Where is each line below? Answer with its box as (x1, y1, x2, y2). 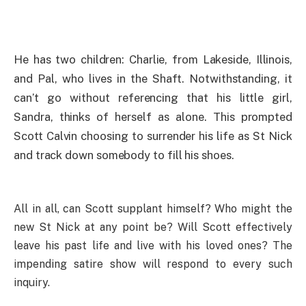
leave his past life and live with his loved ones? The (14, 239, 292, 253)
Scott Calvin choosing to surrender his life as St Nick (14, 128, 292, 143)
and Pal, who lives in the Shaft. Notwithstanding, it (14, 71, 292, 85)
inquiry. (14, 276, 50, 290)
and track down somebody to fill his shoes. (14, 148, 234, 162)
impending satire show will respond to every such (14, 258, 292, 271)
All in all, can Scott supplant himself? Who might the (14, 202, 292, 216)
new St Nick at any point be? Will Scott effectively (14, 221, 292, 234)
